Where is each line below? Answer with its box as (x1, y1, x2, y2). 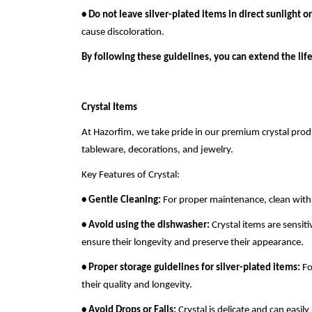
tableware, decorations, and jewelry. (81, 145, 233, 155)
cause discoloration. (81, 27, 164, 38)
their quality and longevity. (81, 280, 192, 290)
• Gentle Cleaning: (81, 195, 161, 205)
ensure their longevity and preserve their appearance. (81, 237, 304, 248)
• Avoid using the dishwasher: (81, 220, 210, 231)
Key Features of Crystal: (81, 170, 180, 180)
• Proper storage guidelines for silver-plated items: (81, 263, 300, 273)
